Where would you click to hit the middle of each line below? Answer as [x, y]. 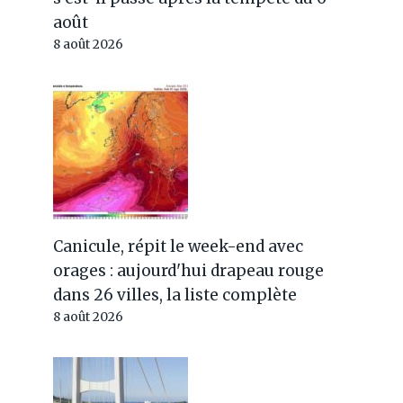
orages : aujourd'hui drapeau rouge [189, 271]
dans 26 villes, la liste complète [175, 295]
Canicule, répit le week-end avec [179, 246]
